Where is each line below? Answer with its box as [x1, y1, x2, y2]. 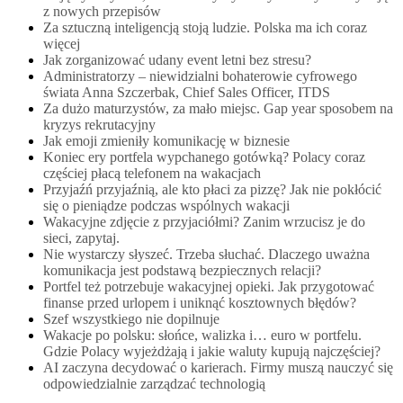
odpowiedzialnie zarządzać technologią [43, 375, 265, 391]
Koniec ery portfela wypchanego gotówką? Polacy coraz [43, 148, 365, 165]
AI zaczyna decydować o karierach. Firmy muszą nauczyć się [43, 359, 393, 375]
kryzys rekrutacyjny [43, 116, 156, 132]
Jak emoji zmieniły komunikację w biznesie [43, 132, 290, 148]
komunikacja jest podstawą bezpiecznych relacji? [43, 262, 321, 278]
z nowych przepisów [43, 3, 161, 19]
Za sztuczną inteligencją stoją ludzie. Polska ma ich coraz [43, 19, 367, 35]
